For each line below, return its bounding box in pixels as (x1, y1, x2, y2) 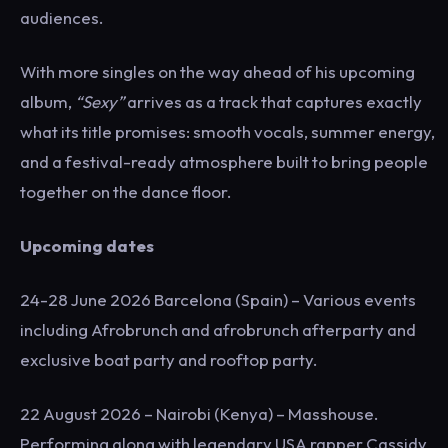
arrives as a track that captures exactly (124, 90, 422, 112)
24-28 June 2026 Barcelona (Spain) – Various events (20, 288, 416, 310)
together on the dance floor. (20, 180, 231, 202)
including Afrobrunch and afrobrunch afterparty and (20, 318, 416, 340)
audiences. (20, 6, 103, 28)
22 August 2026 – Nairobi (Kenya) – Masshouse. (20, 402, 378, 424)
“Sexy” (75, 90, 124, 112)
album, (20, 90, 75, 112)
